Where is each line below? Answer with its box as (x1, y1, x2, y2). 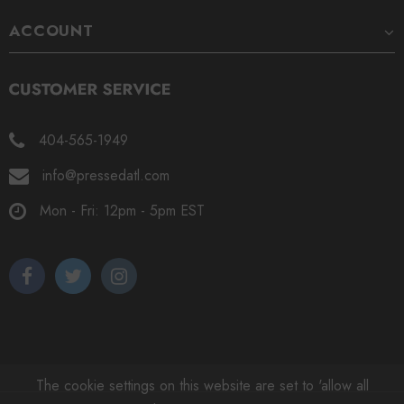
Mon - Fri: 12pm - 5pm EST (40, 199, 205, 221)
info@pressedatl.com (42, 164, 170, 186)
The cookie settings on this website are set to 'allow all (35, 375, 369, 396)
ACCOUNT (9, 19, 94, 41)
